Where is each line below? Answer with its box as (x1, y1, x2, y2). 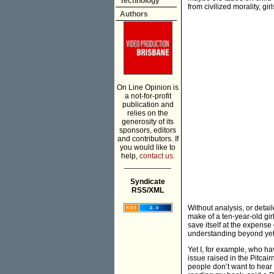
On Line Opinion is (117, 83, 179, 92)
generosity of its (122, 117, 174, 126)
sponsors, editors (119, 126, 176, 135)
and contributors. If (117, 135, 179, 143)
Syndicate (130, 177, 165, 186)
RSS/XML (131, 186, 164, 194)
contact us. (139, 152, 175, 160)
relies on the (127, 109, 168, 117)
